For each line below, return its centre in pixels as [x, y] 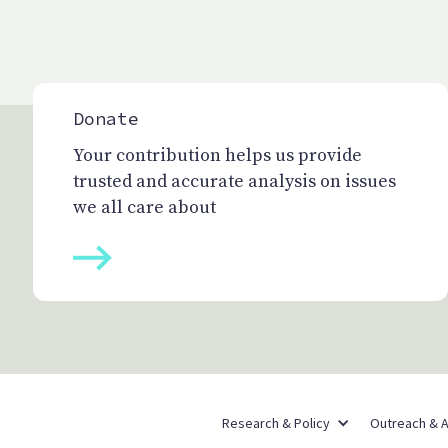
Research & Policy [275, 423]
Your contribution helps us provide [217, 156]
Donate [106, 119]
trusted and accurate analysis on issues [234, 182]
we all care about [144, 208]
